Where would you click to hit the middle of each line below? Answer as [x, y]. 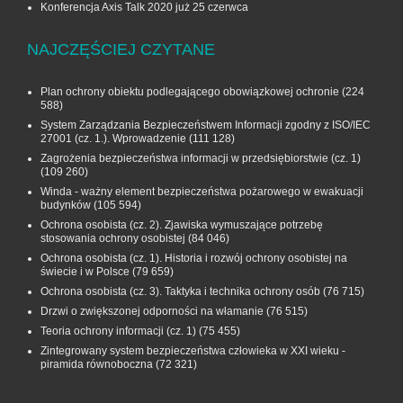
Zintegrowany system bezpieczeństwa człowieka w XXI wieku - [193, 351]
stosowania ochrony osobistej [113, 239]
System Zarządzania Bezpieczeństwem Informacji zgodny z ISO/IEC [206, 125]
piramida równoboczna [97, 365]
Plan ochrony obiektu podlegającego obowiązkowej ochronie [190, 92]
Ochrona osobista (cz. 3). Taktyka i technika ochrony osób [180, 292]
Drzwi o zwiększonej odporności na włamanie [152, 312]
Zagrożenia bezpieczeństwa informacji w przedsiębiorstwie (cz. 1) [201, 159]
